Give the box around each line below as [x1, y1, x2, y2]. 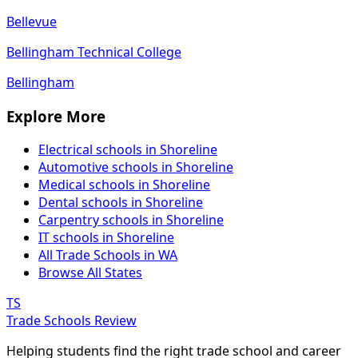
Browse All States [38, 264, 142, 282]
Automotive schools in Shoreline [38, 158, 233, 177]
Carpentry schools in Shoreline [38, 211, 224, 229]
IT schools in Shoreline [38, 229, 174, 247]
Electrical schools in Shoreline [38, 141, 217, 159]
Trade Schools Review [6, 312, 137, 330]
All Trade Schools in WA [38, 246, 177, 265]
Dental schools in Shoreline [38, 193, 203, 212]
